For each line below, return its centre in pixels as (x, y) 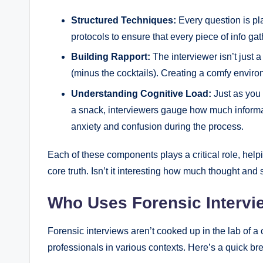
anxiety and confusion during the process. (157, 126)
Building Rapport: (111, 57)
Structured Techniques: (124, 20)
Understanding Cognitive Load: (141, 93)
